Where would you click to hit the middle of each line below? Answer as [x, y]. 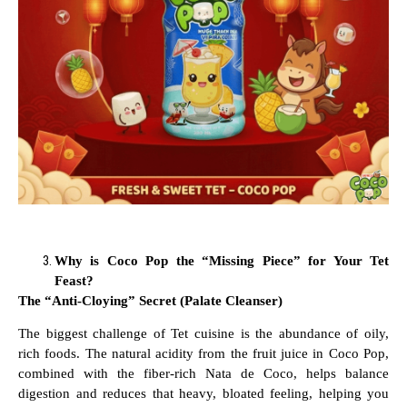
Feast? [74, 280]
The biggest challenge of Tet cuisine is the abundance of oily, [203, 334]
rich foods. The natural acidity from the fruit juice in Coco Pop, [203, 354]
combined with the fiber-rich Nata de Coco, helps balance [203, 374]
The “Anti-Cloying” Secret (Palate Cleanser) [150, 300]
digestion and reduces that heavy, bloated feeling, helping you [203, 394]
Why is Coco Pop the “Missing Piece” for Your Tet [222, 260]
